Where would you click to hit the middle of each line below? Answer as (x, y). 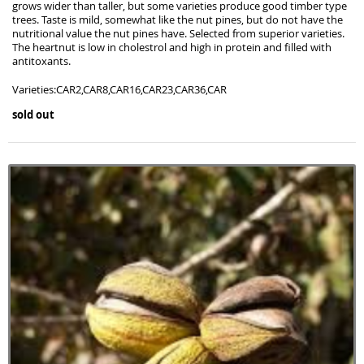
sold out (33, 114)
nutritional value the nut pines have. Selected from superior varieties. (180, 33)
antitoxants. (41, 61)
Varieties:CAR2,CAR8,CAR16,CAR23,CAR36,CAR (119, 89)
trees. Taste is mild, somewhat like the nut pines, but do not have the (178, 19)
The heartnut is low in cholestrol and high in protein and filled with (172, 47)
